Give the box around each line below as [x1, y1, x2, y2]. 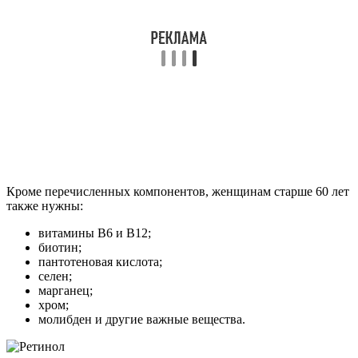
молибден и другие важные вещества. [38, 312, 245, 327]
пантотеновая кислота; [38, 255, 162, 269]
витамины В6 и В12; [38, 226, 151, 241]
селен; [38, 269, 72, 284]
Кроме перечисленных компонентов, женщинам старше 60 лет [6, 185, 349, 199]
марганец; [38, 284, 93, 298]
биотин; [38, 241, 82, 255]
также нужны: [6, 199, 83, 213]
